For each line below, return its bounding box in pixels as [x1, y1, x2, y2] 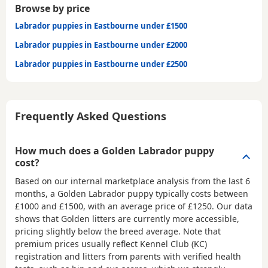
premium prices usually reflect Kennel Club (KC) [15, 237, 207, 249]
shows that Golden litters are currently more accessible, [15, 212, 239, 224]
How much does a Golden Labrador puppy [15, 144, 214, 157]
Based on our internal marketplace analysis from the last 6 [15, 175, 250, 187]
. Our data [212, 200, 252, 212]
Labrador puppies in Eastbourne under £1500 [15, 20, 187, 31]
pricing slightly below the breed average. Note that [15, 225, 221, 237]
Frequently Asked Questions [15, 108, 166, 123]
